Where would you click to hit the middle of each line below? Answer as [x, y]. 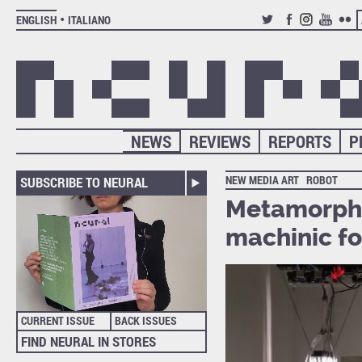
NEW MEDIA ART [262, 180]
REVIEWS [220, 142]
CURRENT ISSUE [57, 321]
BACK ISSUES [145, 321]
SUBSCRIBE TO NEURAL [84, 183]
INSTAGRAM [327, 33]
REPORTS [300, 142]
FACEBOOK [305, 33]
